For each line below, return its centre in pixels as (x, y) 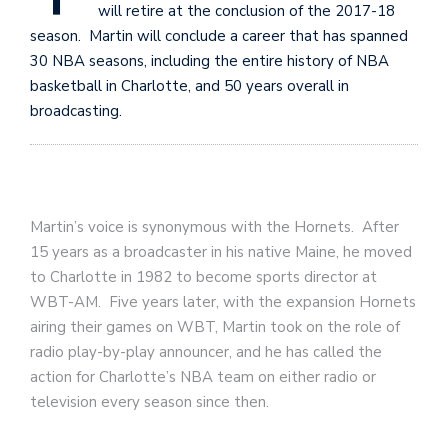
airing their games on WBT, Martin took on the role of (215, 327)
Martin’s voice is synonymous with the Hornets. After (214, 227)
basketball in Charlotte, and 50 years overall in (189, 86)
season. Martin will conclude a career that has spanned (219, 36)
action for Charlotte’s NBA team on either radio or (203, 377)
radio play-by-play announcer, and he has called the (206, 352)
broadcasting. (76, 111)
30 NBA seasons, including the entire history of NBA (209, 61)
